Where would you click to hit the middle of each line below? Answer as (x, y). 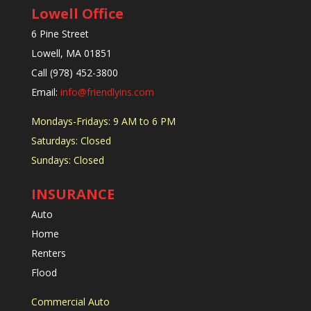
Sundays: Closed (67, 160)
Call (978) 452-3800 (74, 73)
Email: (45, 92)
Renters (50, 253)
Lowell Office (77, 14)
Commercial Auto (70, 302)
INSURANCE (73, 194)
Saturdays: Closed (71, 141)
